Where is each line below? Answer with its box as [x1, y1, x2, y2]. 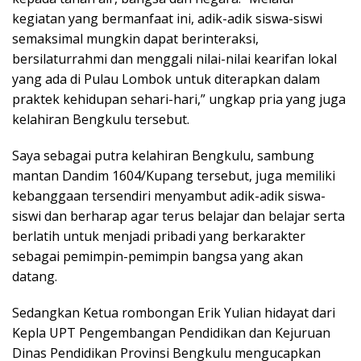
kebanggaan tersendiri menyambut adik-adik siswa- [12, 187, 326, 205]
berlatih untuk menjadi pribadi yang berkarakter [12, 227, 305, 245]
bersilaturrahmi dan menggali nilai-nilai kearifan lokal [12, 50, 337, 68]
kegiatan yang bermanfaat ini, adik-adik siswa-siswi [12, 10, 322, 27]
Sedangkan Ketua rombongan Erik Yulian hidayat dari [12, 304, 335, 322]
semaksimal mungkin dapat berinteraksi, [12, 30, 259, 48]
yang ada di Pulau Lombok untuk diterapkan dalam [12, 70, 320, 88]
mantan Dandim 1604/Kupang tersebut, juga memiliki [12, 167, 335, 185]
